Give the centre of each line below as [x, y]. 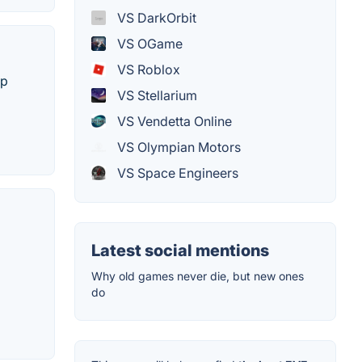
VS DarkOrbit [155, 18]
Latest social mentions [180, 251]
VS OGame [148, 44]
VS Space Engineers [176, 173]
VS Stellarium [156, 96]
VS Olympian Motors [177, 147]
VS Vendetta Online [173, 122]
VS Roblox [147, 70]
